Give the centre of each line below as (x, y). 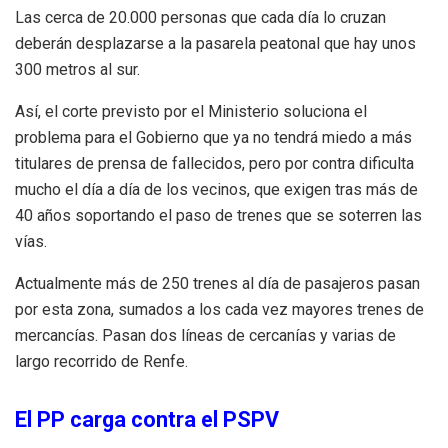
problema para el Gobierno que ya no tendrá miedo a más (213, 137)
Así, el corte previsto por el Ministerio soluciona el (191, 111)
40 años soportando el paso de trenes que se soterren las (218, 215)
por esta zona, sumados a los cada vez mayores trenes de (219, 309)
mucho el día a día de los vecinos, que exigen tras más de (216, 189)
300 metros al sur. (77, 69)
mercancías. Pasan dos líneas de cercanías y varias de (205, 335)
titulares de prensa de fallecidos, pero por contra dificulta (214, 163)
